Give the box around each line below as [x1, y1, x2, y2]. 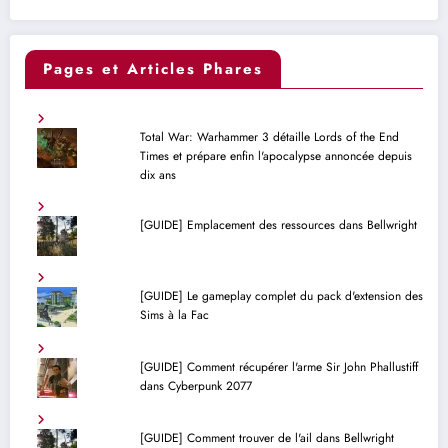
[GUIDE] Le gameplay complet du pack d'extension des [139, 286, 423, 305]
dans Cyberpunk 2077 [139, 376, 252, 395]
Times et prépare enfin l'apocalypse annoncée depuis [139, 146, 412, 165]
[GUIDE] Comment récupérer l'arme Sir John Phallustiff [139, 357, 418, 376]
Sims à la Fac [139, 305, 209, 324]
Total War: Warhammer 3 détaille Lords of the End [139, 127, 399, 146]
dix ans [139, 165, 176, 184]
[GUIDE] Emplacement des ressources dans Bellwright [139, 215, 417, 234]
